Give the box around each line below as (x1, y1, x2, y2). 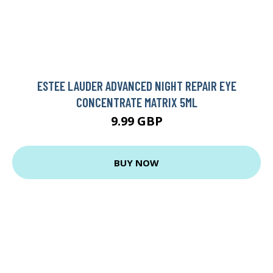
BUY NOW (114, 156, 159, 169)
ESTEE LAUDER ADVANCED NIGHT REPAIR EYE (37, 78, 236, 94)
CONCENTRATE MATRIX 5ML (76, 94, 197, 110)
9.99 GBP (110, 113, 163, 130)
